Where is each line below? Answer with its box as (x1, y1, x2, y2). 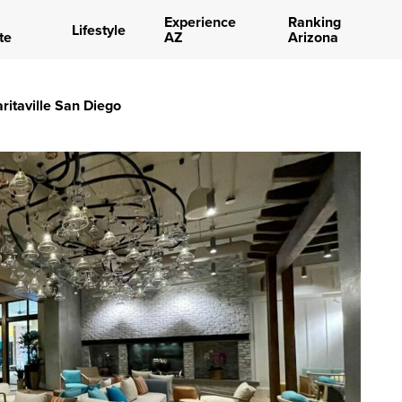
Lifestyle (71, 19, 126, 40)
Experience (163, 12, 236, 32)
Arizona (287, 27, 338, 48)
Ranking (287, 12, 341, 32)
